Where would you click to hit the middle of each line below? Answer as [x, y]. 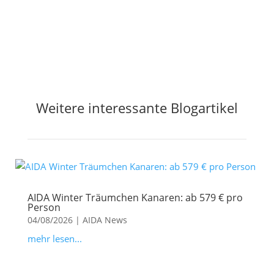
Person [44, 208]
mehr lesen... [54, 239]
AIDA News [105, 220]
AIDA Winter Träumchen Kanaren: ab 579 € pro [135, 198]
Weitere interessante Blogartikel [137, 108]
